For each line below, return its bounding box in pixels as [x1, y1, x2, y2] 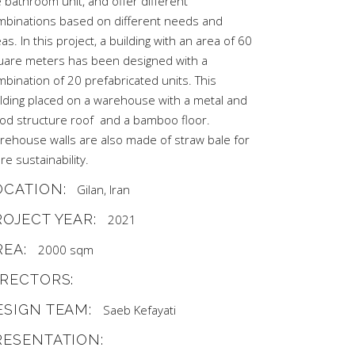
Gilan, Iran [77, 181, 131, 197]
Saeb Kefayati [103, 302, 177, 318]
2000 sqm [37, 242, 94, 258]
